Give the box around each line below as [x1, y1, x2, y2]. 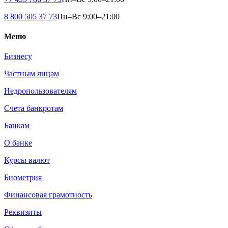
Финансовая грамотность [4, 190, 92, 199]
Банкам [4, 121, 30, 130]
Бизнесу [4, 52, 32, 61]
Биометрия [4, 173, 42, 182]
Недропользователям [4, 87, 77, 96]
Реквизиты [4, 208, 42, 217]
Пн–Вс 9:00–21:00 [57, 12, 120, 21]
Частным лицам [4, 69, 59, 78]
